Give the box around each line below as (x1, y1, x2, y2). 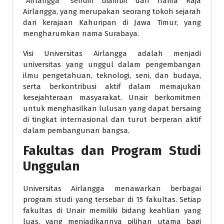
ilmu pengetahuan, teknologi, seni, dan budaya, (23, 71, 201, 80)
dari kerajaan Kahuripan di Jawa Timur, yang (23, 18, 201, 27)
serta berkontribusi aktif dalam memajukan (23, 82, 201, 91)
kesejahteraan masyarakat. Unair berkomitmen (23, 93, 201, 102)
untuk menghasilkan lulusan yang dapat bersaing (23, 104, 201, 113)
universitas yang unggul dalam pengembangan (23, 60, 201, 69)
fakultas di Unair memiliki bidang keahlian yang (23, 206, 201, 215)
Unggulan (23, 158, 79, 174)
